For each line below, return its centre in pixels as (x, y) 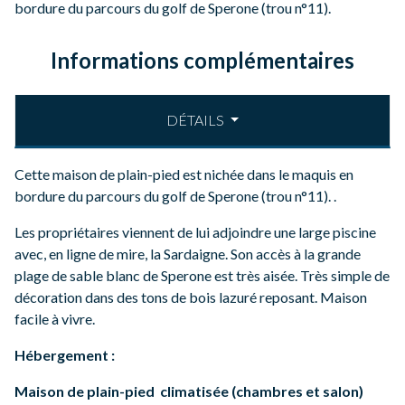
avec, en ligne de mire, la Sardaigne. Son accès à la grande (188, 254)
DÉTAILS (196, 120)
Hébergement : (66, 355)
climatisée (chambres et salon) (262, 391)
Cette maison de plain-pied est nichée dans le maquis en (184, 174)
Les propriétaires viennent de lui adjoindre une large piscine (195, 232)
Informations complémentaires (202, 61)
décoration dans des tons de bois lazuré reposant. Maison (191, 297)
